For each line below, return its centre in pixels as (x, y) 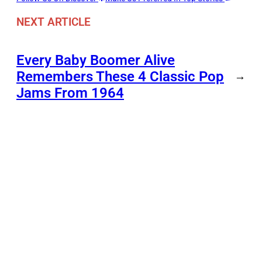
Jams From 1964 (70, 93)
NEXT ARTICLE (54, 22)
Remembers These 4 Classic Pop (120, 76)
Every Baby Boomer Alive (96, 60)
